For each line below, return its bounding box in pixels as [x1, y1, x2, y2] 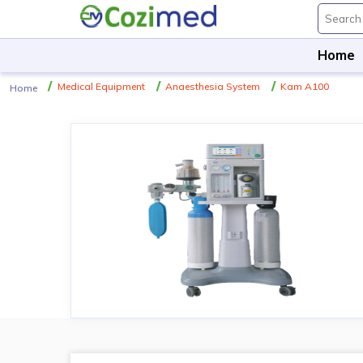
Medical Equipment [58, 80, 146, 92]
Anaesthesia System [165, 80, 261, 92]
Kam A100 [280, 80, 330, 92]
